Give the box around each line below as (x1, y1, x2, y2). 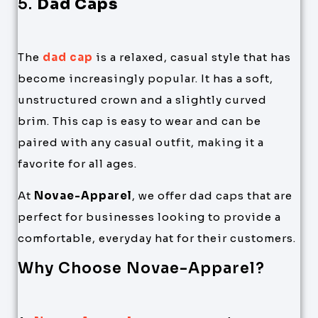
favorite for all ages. (18, 157, 137, 171)
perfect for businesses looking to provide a (18, 209, 281, 224)
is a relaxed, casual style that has (93, 50, 291, 65)
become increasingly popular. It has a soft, (18, 72, 273, 86)
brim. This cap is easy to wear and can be (18, 114, 261, 128)
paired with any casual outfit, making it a (18, 136, 264, 150)
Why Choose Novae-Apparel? (18, 258, 265, 278)
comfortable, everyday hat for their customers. (18, 231, 296, 245)
